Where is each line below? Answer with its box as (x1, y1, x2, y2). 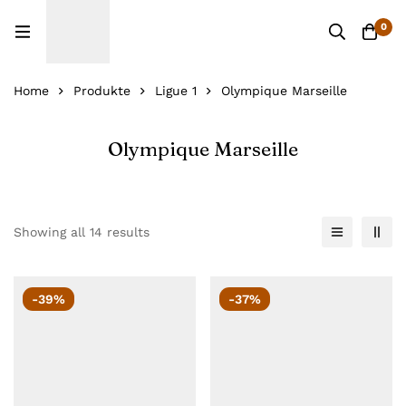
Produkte (73, 83, 130, 98)
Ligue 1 (155, 83, 197, 98)
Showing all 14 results (14, 225, 150, 239)
